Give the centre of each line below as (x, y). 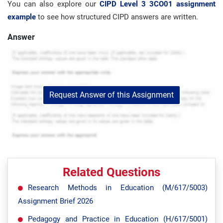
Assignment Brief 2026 (56, 201)
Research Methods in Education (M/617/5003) (118, 188)
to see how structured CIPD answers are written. (118, 17)
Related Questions (111, 172)
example (23, 17)
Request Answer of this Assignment (111, 95)
